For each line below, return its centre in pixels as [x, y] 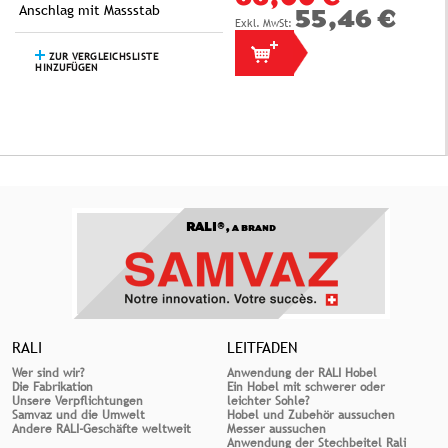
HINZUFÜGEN [66, 67]
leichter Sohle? [267, 401]
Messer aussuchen [276, 429]
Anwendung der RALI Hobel [301, 373]
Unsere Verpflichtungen [77, 401]
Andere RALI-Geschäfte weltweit [101, 429]
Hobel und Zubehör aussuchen [310, 415]
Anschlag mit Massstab [89, 10]
